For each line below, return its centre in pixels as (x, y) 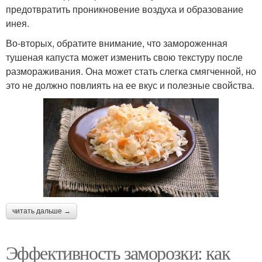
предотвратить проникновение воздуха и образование (125, 9)
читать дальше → (42, 211)
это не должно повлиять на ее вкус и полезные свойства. (130, 85)
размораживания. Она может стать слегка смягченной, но (131, 71)
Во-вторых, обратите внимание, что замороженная (117, 43)
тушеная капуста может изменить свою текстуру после (124, 57)
